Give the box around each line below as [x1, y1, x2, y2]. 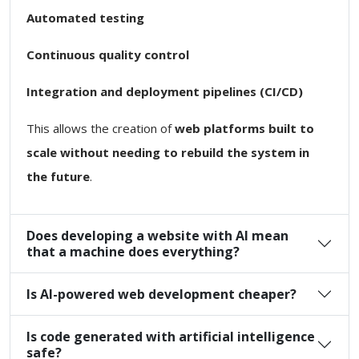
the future [26, 167, 90, 184]
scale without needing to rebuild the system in [26, 143, 309, 160]
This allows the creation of [26, 119, 175, 136]
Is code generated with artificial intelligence [26, 327, 315, 345]
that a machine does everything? [26, 242, 240, 260]
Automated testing [26, 9, 144, 26]
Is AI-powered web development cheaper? [26, 284, 296, 303]
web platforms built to [175, 119, 314, 136]
